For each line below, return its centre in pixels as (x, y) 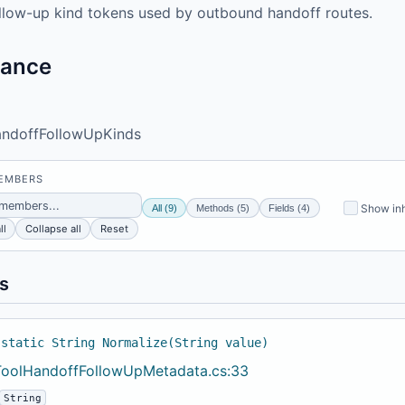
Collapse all (53, 229)
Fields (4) (290, 208)
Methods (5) (222, 208)
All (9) (164, 208)
